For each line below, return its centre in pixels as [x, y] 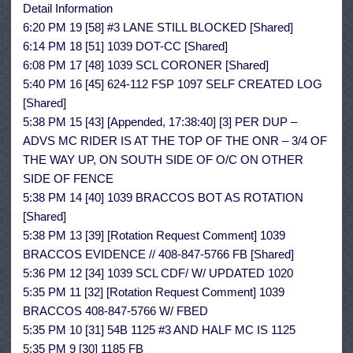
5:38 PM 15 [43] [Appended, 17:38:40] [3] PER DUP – [160, 122]
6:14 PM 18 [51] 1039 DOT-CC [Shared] [125, 46]
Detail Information [68, 9]
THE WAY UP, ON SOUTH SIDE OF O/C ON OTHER [163, 160]
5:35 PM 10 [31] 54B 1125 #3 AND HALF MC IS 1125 [159, 330]
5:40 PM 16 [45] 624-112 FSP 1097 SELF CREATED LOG [173, 84]
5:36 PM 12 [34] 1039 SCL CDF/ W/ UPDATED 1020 [158, 273]
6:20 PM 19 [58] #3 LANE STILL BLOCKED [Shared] [158, 28]
